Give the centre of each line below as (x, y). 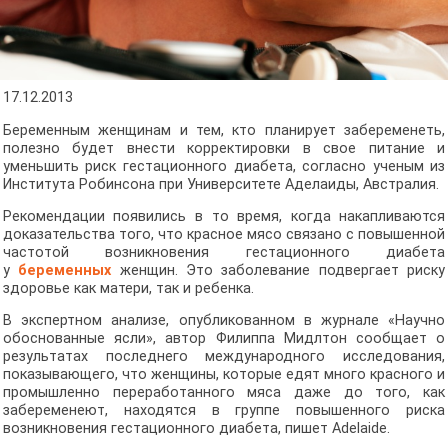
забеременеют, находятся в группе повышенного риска (224, 411)
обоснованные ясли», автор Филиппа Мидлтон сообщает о (224, 339)
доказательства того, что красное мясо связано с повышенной (224, 234)
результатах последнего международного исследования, (224, 357)
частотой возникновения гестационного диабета (224, 252)
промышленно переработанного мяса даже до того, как (224, 393)
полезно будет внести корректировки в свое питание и (224, 148)
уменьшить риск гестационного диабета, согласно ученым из (224, 166)
